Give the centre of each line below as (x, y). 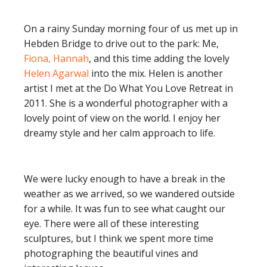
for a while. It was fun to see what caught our (125, 209)
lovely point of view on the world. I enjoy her (122, 118)
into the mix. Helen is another (156, 73)
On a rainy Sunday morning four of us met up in (131, 29)
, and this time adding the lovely (159, 58)
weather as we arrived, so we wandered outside (129, 194)
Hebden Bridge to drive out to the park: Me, (121, 44)
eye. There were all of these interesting (111, 223)
